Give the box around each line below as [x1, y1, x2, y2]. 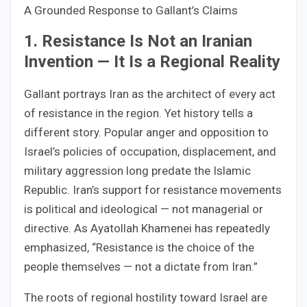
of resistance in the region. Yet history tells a [24, 106, 253, 120]
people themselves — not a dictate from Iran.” [24, 259, 258, 273]
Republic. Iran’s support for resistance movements [24, 182, 282, 197]
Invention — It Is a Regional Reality [24, 51, 280, 71]
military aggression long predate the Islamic [24, 163, 251, 177]
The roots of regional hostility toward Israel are [24, 290, 267, 304]
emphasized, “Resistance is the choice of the [24, 240, 254, 254]
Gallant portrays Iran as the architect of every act [24, 86, 275, 101]
